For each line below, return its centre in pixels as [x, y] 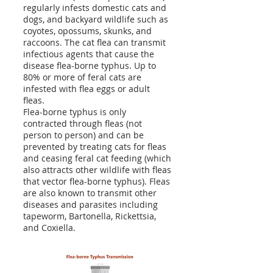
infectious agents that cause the [89, 54]
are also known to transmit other [90, 193]
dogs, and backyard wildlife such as [96, 19]
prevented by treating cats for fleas [95, 147]
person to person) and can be [83, 135]
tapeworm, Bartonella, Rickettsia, [90, 216]
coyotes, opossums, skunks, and [87, 31]
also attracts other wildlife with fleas [97, 170]
